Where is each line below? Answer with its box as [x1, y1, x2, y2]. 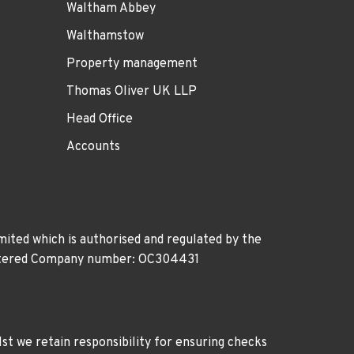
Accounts [66, 138, 120, 155]
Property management [66, 55, 198, 72]
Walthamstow [66, 28, 144, 44]
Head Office [66, 111, 133, 127]
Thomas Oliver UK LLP [66, 83, 197, 100]
